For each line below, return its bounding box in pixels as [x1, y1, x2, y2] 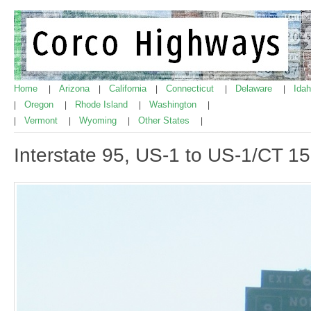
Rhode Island [75, 99, 131, 110]
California [109, 83, 149, 94]
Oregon [24, 99, 56, 110]
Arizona [59, 83, 92, 94]
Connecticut [166, 83, 217, 94]
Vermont [24, 115, 60, 126]
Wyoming [79, 115, 119, 126]
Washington [149, 99, 199, 110]
